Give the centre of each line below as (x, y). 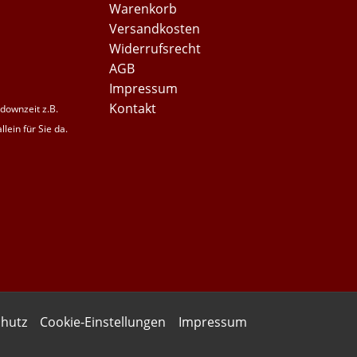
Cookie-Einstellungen (103, 322)
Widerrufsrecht (155, 48)
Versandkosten (155, 28)
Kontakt (133, 108)
